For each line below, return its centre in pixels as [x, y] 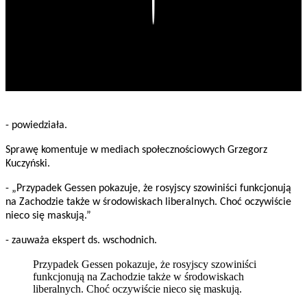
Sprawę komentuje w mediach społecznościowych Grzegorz [136, 150]
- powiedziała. [36, 126]
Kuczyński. [28, 164]
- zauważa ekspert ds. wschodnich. [81, 241]
